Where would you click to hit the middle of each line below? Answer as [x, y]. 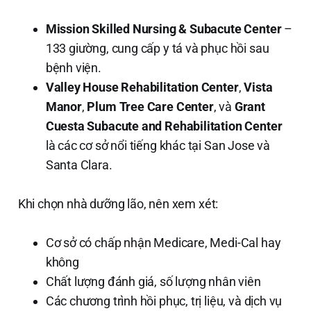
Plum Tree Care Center [150, 106]
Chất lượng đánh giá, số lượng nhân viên [153, 281]
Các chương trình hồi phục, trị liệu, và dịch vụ [164, 301]
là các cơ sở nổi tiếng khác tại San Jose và [158, 145]
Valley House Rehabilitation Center [142, 87]
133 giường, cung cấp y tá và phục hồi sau [157, 48]
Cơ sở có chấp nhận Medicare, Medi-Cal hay [163, 242]
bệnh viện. [73, 67]
